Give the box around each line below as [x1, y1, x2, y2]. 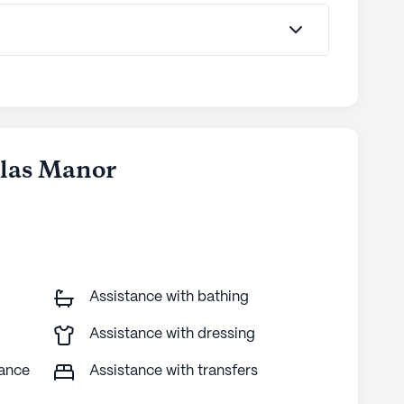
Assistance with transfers [88, 364, 258, 378]
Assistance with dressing [88, 327, 255, 341]
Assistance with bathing [88, 290, 249, 304]
